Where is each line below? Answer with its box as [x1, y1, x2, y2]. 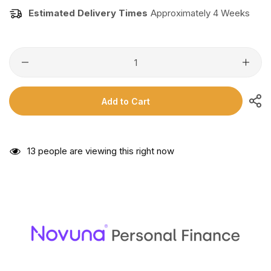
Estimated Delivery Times [28, 7, 148, 19]
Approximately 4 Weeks [151, 7, 250, 19]
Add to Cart [102, 96, 150, 106]
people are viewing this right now [36, 145, 174, 157]
